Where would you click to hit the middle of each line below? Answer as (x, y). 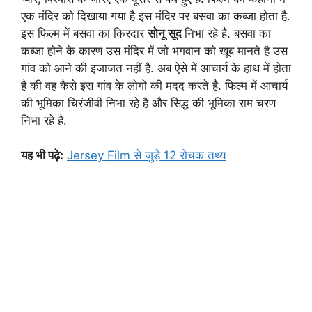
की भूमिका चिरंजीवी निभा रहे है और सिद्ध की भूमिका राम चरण (148, 103)
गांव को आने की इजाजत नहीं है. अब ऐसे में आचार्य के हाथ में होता (156, 68)
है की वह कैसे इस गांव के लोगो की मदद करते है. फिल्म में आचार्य (154, 85)
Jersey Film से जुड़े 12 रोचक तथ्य (146, 156)
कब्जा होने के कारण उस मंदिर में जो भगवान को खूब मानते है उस (154, 50)
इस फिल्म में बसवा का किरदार (84, 33)
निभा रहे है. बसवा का (228, 33)
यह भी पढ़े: (42, 156)
